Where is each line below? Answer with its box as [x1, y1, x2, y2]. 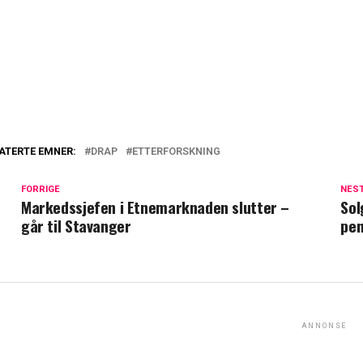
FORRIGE [21, 184, 60, 194]
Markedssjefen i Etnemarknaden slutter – [21, 195, 290, 219]
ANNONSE [301, 322, 348, 330]
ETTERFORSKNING [132, 145, 220, 157]
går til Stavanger [21, 214, 131, 237]
